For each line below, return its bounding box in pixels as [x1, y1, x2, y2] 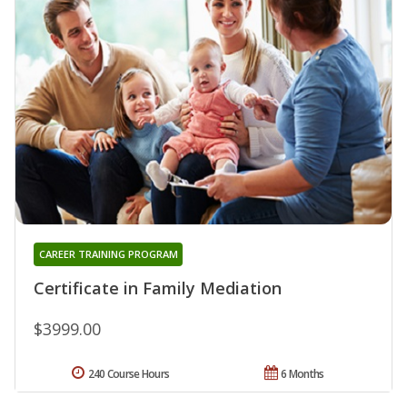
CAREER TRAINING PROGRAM [38, 246, 178, 261]
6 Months [281, 365, 324, 382]
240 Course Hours [87, 365, 170, 382]
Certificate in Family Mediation [34, 276, 282, 299]
